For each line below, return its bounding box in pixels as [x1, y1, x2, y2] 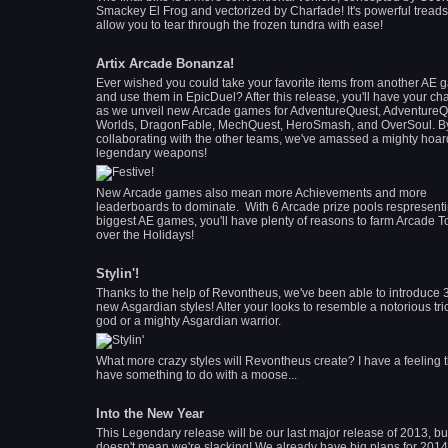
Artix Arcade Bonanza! [96, 56, 234, 71]
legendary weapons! [96, 146, 210, 160]
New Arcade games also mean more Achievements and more [96, 186, 427, 200]
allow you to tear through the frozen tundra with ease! [96, 18, 383, 32]
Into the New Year [96, 406, 204, 421]
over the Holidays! [96, 228, 194, 242]
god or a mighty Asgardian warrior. [96, 314, 284, 328]
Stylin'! [96, 266, 139, 281]
